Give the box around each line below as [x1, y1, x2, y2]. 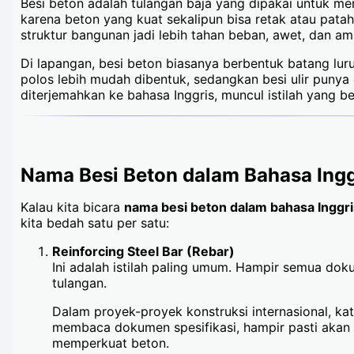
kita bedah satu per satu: [21, 215, 169, 231]
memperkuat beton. [52, 335, 169, 351]
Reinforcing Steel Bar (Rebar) [52, 243, 235, 259]
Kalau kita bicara [21, 199, 124, 215]
